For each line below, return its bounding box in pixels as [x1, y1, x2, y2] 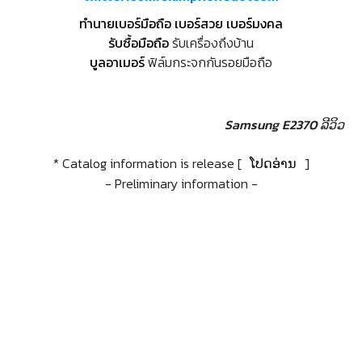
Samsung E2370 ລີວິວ [225, 115, 344, 135]
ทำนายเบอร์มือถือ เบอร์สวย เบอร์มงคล [79, 14, 283, 34]
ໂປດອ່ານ [249, 154, 297, 174]
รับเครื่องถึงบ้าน [169, 33, 254, 53]
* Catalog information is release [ [53, 154, 245, 174]
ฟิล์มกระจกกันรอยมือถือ [145, 53, 272, 73]
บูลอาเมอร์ [90, 53, 145, 73]
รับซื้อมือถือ [108, 33, 169, 53]
